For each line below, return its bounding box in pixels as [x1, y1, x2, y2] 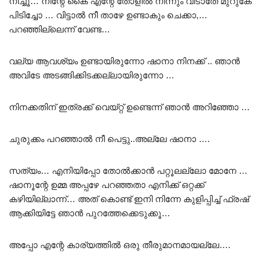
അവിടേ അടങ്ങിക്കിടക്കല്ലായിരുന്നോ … [9, 70, 174, 80]
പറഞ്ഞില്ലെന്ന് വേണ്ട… [9, 24, 110, 34]
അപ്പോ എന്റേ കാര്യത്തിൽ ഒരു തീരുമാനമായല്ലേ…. [9, 239, 230, 250]
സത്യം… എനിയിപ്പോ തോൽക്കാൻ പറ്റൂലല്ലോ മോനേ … [9, 165, 247, 176]
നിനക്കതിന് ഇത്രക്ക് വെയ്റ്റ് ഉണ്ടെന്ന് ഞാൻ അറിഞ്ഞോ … [9, 101, 250, 112]
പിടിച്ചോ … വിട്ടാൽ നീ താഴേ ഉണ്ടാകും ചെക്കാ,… [9, 9, 207, 20]
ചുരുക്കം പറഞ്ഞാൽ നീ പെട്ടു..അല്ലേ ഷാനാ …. [9, 133, 210, 144]
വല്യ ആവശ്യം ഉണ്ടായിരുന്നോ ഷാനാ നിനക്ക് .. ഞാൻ [9, 55, 240, 66]
